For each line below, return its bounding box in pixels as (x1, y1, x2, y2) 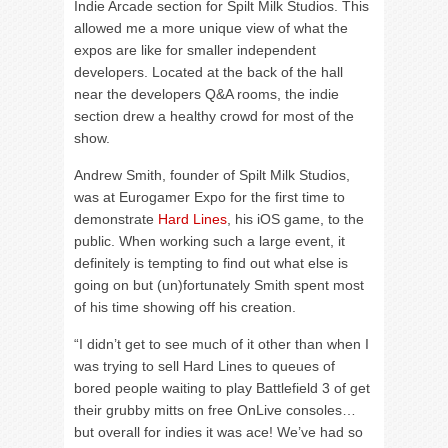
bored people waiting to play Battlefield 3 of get (74, 380, 370, 396)
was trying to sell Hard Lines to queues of (74, 358, 335, 374)
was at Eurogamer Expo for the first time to (74, 189, 345, 205)
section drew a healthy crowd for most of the (74, 108, 354, 124)
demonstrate (74, 211, 158, 227)
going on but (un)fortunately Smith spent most (74, 277, 364, 293)
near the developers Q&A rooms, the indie (74, 86, 339, 102)
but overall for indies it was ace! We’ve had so (74, 424, 363, 440)
